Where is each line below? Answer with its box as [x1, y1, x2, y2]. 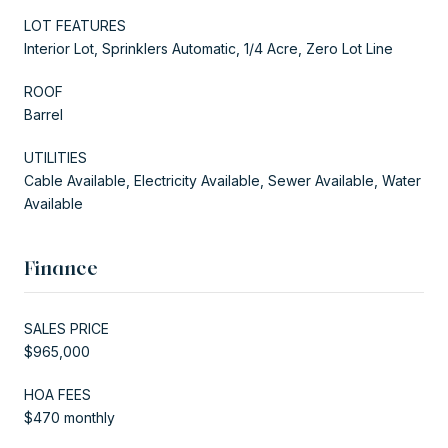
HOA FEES [24, 385, 91, 403]
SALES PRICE [24, 319, 109, 337]
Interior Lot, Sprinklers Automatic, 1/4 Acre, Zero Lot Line [24, 39, 393, 57]
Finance [24, 255, 98, 280]
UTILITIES [24, 148, 87, 166]
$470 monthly [24, 408, 115, 426]
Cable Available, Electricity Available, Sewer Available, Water [24, 171, 421, 189]
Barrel [24, 105, 63, 123]
